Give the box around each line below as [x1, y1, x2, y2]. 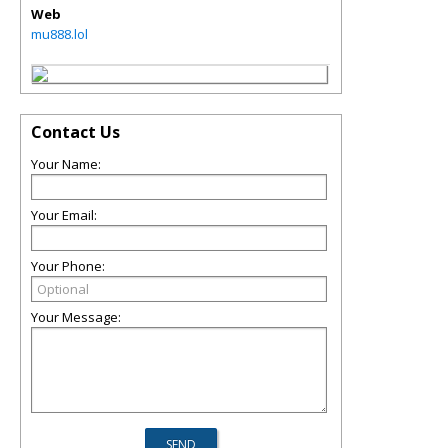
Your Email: [31, 206, 97, 224]
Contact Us [31, 121, 120, 143]
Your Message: [31, 308, 121, 326]
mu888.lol [31, 25, 88, 43]
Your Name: [31, 155, 101, 173]
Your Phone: [31, 257, 105, 275]
